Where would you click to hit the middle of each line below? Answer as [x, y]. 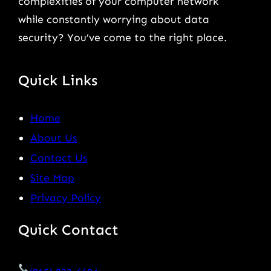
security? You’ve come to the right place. [122, 37]
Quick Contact [68, 229]
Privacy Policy [66, 198]
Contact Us [59, 158]
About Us [54, 138]
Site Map [52, 178]
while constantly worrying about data [114, 19]
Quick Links [58, 80]
